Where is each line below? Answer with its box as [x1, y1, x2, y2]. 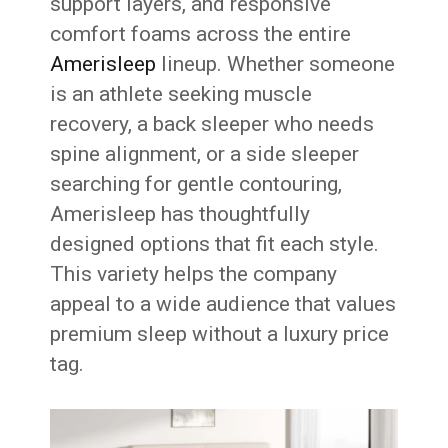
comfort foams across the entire [50, 22, 352, 46]
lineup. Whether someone [156, 52, 396, 76]
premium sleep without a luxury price [50, 322, 390, 346]
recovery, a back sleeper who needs [50, 112, 375, 136]
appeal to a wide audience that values [50, 292, 397, 316]
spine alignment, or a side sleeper [50, 142, 360, 166]
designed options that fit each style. [50, 232, 380, 256]
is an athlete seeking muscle [50, 82, 313, 106]
